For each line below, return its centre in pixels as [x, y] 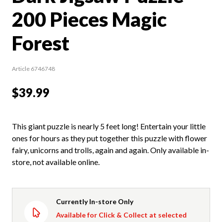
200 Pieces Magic [89, 19]
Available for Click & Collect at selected [121, 215]
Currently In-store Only [95, 201]
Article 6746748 [33, 68]
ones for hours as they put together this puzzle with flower [110, 138]
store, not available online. [56, 162]
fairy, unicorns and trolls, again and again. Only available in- [111, 150]
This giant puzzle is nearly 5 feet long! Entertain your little [109, 126]
